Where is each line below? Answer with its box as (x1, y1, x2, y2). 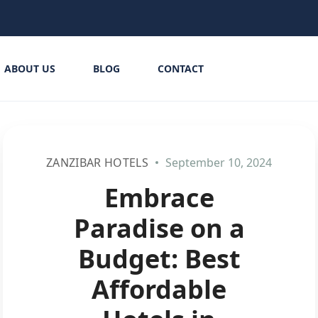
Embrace (104, 180, 214, 215)
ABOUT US (4, 62, 55, 75)
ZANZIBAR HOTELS (46, 155, 148, 170)
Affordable (92, 272, 226, 307)
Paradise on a (73, 211, 245, 246)
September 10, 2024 (162, 155, 272, 170)
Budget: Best (77, 241, 241, 276)
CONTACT (157, 62, 204, 75)
